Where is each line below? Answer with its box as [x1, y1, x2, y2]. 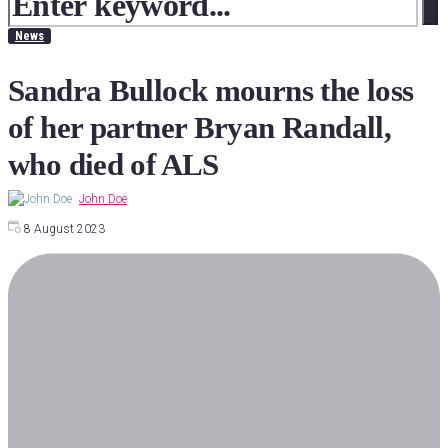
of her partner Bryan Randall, [8, 110, 392, 146]
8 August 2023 [24, 222, 105, 237]
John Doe [79, 192, 127, 207]
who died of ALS [8, 147, 219, 183]
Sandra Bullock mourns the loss [8, 73, 414, 109]
